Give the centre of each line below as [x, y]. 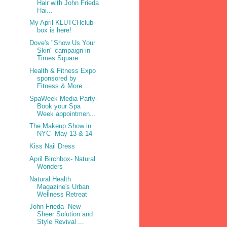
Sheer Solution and [65, 214]
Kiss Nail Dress [52, 146]
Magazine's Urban [63, 186]
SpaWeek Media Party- [64, 98]
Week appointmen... [67, 113]
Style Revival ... [61, 222]
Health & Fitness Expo [63, 70]
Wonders [50, 166]
